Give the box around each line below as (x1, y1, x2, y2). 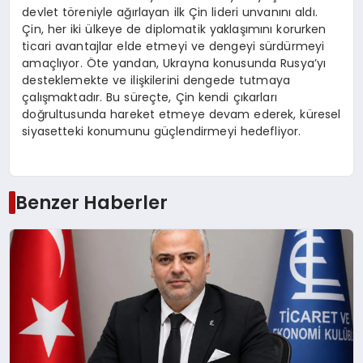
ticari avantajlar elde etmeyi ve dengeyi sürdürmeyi (22, 38, 325, 55)
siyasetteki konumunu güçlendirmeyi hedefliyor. (22, 123, 301, 140)
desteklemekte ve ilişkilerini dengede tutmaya (22, 72, 290, 89)
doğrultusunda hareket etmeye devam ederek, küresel (22, 106, 341, 123)
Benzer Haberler (15, 189, 168, 216)
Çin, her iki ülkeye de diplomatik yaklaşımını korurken (22, 21, 327, 38)
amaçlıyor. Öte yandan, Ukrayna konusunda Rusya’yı (22, 55, 327, 72)
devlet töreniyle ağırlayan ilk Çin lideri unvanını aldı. (22, 4, 318, 21)
